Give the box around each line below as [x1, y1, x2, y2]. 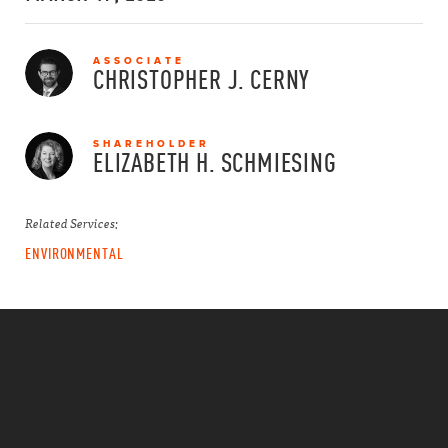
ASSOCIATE [93, 54, 185, 66]
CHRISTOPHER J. [93, 64, 246, 94]
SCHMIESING [220, 147, 337, 177]
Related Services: [25, 216, 118, 231]
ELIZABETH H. [93, 147, 216, 177]
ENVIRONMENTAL [25, 244, 124, 262]
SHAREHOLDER [93, 137, 210, 149]
